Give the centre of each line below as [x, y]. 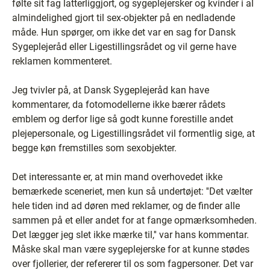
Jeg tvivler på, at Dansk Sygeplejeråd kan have [111, 90]
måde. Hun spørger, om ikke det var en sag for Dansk [124, 32]
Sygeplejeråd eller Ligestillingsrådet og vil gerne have [124, 47]
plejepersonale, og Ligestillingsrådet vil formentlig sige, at [133, 133]
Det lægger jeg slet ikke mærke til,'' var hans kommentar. [130, 235]
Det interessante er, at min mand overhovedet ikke [117, 177]
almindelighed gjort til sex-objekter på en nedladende [124, 18]
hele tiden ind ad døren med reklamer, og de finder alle [126, 206]
